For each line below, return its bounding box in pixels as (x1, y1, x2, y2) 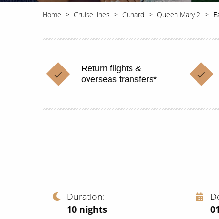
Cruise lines (74, 10, 109, 19)
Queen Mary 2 (157, 10, 200, 19)
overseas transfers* (81, 74, 157, 84)
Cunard (122, 10, 144, 19)
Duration (67, 190, 103, 202)
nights (79, 203, 107, 215)
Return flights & (81, 64, 141, 73)
